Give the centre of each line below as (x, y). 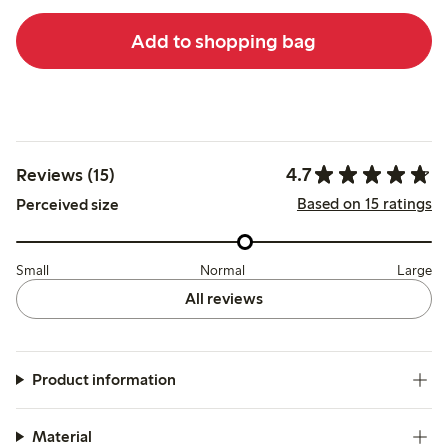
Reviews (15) (65, 174)
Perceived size (67, 205)
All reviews (223, 298)
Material (61, 436)
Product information (103, 379)
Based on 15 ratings (364, 204)
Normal (223, 270)
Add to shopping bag (224, 40)
